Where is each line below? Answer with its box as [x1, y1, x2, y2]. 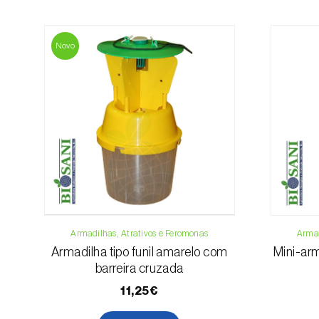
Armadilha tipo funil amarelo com [51, 246, 228, 259]
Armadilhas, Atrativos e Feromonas [70, 228, 209, 240]
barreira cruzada [95, 262, 184, 276]
